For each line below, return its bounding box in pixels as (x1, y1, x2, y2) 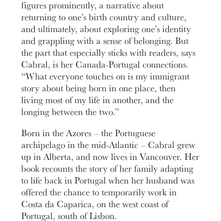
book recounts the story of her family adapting (21, 161, 194, 175)
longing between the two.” (21, 105, 120, 118)
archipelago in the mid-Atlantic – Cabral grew (21, 138, 196, 151)
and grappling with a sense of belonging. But (21, 34, 189, 47)
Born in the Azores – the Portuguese (21, 126, 156, 139)
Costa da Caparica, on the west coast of (21, 197, 169, 210)
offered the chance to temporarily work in (21, 185, 177, 198)
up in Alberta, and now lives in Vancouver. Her (21, 149, 200, 163)
